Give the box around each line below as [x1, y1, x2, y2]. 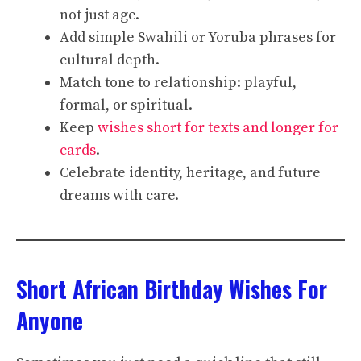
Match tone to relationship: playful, [60, 73, 297, 92]
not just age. [60, 6, 139, 24]
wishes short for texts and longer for [98, 118, 338, 137]
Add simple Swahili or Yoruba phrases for [60, 28, 336, 47]
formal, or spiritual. [60, 96, 193, 114]
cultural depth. [60, 51, 160, 69]
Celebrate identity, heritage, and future [60, 164, 321, 182]
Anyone [16, 304, 83, 337]
